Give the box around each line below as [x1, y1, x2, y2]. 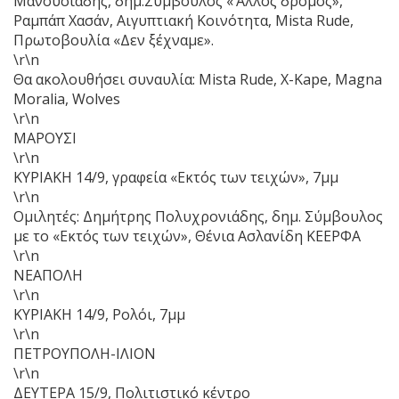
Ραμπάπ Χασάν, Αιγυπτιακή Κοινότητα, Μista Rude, [13, 10, 354, 30]
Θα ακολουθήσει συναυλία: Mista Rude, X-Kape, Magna [13, 69, 382, 89]
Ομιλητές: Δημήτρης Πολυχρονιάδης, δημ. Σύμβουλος [13, 206, 383, 226]
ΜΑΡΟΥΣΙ [13, 127, 77, 148]
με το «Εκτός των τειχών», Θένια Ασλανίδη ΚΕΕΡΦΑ [13, 225, 361, 246]
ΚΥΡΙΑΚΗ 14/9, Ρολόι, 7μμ [13, 304, 185, 324]
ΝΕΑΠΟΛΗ [13, 265, 83, 285]
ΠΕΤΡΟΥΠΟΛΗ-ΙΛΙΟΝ [13, 343, 156, 363]
